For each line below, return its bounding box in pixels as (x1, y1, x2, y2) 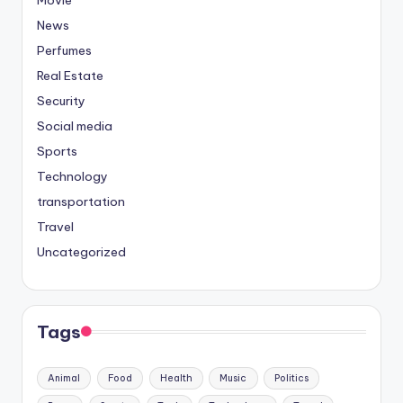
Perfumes (37, 41, 92, 58)
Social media (37, 117, 112, 134)
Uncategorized (37, 243, 126, 260)
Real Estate (37, 67, 103, 84)
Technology (37, 167, 108, 184)
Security (37, 92, 85, 109)
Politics (274, 372, 309, 384)
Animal (48, 372, 81, 384)
